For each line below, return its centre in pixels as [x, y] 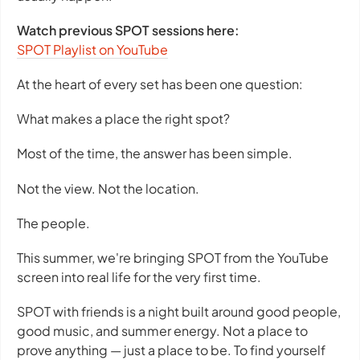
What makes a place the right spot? [123, 119]
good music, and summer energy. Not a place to [162, 331]
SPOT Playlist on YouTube [92, 49]
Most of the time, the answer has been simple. [155, 153]
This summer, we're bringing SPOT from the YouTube [173, 258]
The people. [53, 223]
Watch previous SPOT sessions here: [128, 30]
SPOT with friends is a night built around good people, [179, 312]
